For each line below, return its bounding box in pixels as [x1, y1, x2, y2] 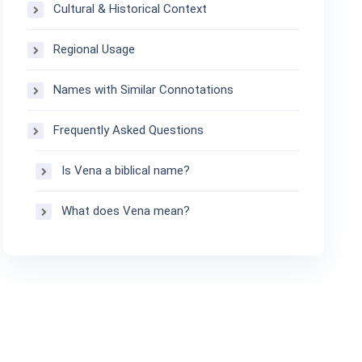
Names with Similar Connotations [53, 82, 234, 97]
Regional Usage [53, 42, 136, 57]
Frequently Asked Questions [53, 123, 204, 137]
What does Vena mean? [61, 204, 191, 218]
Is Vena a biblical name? [61, 163, 191, 178]
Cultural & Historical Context [53, 2, 208, 16]
